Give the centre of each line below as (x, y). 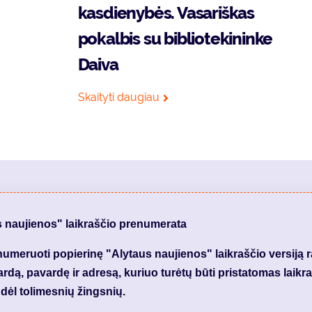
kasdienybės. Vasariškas (166, 13)
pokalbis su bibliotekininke (175, 39)
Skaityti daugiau (118, 97)
